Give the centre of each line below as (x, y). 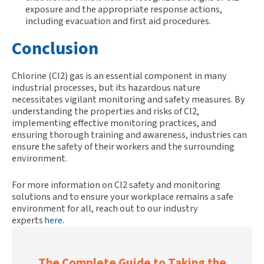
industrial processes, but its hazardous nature (106, 87)
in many (210, 75)
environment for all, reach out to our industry (105, 208)
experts (28, 220)
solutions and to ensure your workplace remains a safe (123, 196)
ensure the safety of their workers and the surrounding (123, 146)
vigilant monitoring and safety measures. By (154, 99)
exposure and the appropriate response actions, (123, 9)
